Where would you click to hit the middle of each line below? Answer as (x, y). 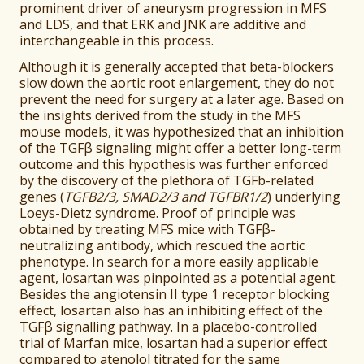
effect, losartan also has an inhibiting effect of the (171, 311)
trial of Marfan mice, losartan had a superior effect (174, 343)
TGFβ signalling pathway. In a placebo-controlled (169, 327)
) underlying (304, 197)
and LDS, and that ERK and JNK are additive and (163, 25)
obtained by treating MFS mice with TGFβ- (148, 230)
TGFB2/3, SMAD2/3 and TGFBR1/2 (166, 197)
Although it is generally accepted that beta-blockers (177, 67)
